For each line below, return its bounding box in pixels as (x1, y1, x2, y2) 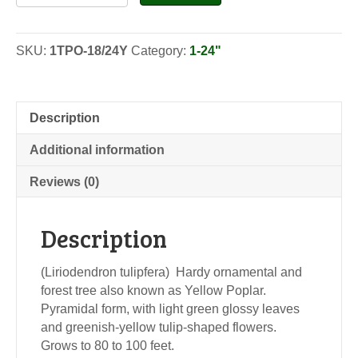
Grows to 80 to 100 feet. (41, 338, 174, 352)
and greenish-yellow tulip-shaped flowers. (41, 320, 280, 334)
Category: (131, 43, 189, 58)
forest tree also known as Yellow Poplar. (41, 283, 269, 297)
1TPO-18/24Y (50, 43, 128, 58)
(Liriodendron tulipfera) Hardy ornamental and (41, 265, 302, 279)
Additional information (30, 142, 165, 157)
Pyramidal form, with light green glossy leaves (41, 301, 300, 316)
